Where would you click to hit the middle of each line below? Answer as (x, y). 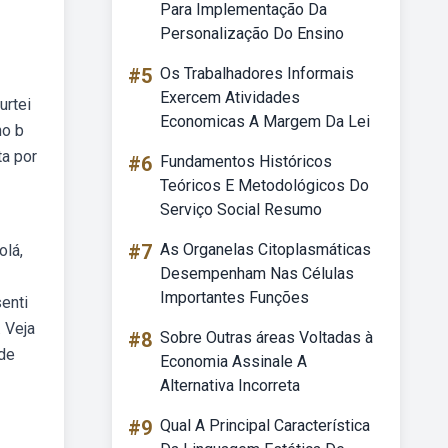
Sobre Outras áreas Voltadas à (266, 337)
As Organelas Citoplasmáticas (265, 249)
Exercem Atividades (230, 97)
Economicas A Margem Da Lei (265, 121)
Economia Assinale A (233, 361)
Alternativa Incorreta (230, 385)
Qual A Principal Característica (265, 425)
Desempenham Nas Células (257, 273)
